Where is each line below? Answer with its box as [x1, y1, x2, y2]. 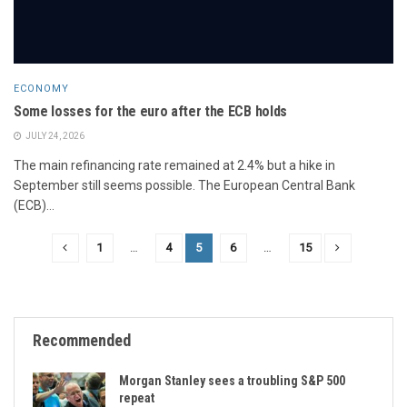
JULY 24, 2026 [24, 130, 84, 141]
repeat [119, 390, 154, 405]
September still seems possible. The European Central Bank [14, 177, 355, 193]
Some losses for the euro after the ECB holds [14, 102, 287, 120]
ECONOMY [14, 82, 69, 94]
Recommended [33, 330, 131, 350]
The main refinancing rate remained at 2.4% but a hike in [14, 157, 335, 173]
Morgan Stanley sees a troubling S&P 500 [119, 372, 345, 388]
